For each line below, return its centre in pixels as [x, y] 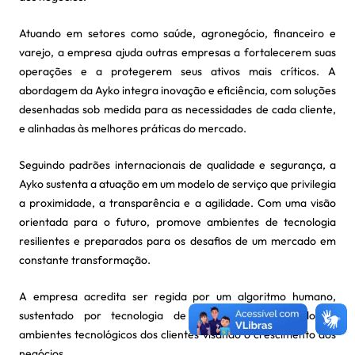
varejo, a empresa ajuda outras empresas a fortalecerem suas [177, 52]
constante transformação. [85, 260]
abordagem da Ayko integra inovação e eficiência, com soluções [177, 90]
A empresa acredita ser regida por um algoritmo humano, [177, 296]
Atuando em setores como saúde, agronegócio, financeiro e [177, 33]
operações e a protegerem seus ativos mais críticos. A [177, 71]
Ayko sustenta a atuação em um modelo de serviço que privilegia [177, 184]
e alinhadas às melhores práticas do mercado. [133, 128]
